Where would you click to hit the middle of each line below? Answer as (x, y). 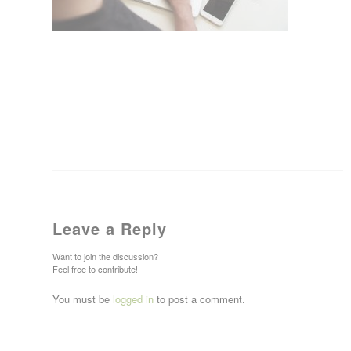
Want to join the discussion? (105, 257)
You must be (83, 299)
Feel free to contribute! (95, 269)
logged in (133, 299)
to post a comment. (199, 299)
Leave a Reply (110, 229)
